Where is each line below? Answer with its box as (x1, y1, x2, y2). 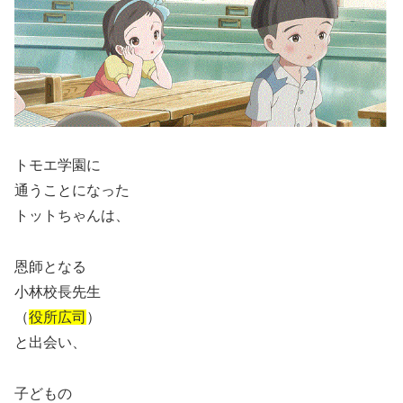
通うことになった (14, 183, 130, 199)
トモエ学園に (14, 157, 101, 174)
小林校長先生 (14, 283, 101, 300)
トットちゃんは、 (14, 208, 130, 224)
